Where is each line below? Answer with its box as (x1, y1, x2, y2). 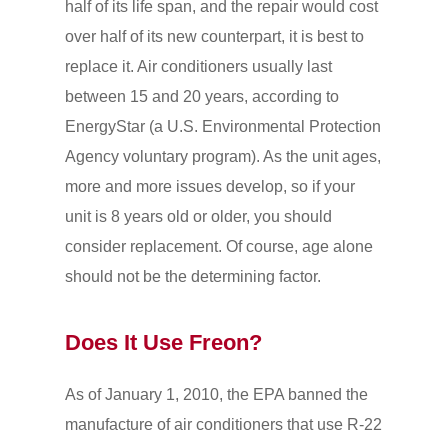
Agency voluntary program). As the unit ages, (64, 147, 381, 165)
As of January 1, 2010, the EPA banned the (64, 385, 368, 403)
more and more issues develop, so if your (64, 177, 355, 195)
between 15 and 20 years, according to (64, 87, 339, 105)
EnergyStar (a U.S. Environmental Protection (64, 117, 381, 135)
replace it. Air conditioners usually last (64, 57, 332, 75)
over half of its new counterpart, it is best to (64, 27, 364, 45)
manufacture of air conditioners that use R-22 (64, 415, 382, 433)
